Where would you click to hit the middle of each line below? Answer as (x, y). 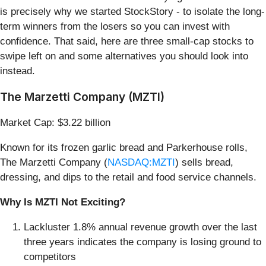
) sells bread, (204, 162)
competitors (50, 256)
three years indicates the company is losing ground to (142, 242)
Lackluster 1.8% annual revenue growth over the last (140, 227)
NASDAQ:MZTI (141, 162)
